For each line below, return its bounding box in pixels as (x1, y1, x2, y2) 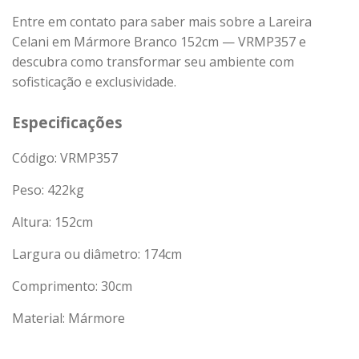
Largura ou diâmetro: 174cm (12, 245, 182, 263)
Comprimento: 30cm (12, 277, 132, 295)
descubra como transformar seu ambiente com (12, 53, 294, 71)
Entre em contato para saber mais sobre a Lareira (12, 13, 312, 30)
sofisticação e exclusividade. (12, 73, 176, 91)
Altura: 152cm (12, 213, 93, 231)
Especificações (12, 112, 123, 132)
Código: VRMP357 (12, 149, 118, 167)
